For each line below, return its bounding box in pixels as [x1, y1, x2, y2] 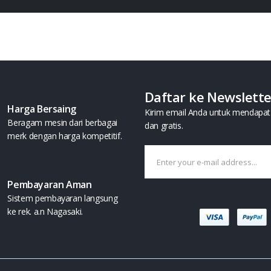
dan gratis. [145, 120, 183, 131]
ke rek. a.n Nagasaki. [7, 206, 83, 217]
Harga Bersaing [7, 102, 76, 116]
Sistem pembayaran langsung [7, 192, 118, 204]
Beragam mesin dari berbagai [7, 117, 117, 128]
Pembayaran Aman [7, 178, 92, 191]
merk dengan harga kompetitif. [7, 130, 122, 142]
